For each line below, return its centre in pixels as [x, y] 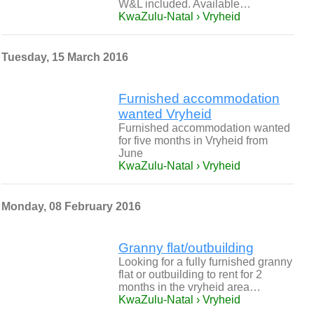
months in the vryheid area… [190, 287]
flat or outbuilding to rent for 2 [190, 274]
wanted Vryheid [165, 114]
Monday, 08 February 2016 [71, 206]
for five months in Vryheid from [193, 141]
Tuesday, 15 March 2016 [65, 57]
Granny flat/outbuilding [186, 248]
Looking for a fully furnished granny [205, 262]
